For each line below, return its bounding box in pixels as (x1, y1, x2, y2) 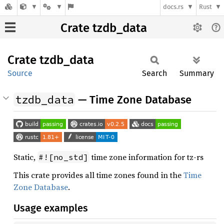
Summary (179, 68, 214, 78)
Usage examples (13, 202, 88, 214)
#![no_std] (38, 152, 88, 162)
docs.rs (163, 3, 184, 11)
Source (7, 68, 32, 78)
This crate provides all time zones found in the (13, 169, 183, 180)
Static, (13, 151, 37, 162)
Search (142, 68, 167, 78)
